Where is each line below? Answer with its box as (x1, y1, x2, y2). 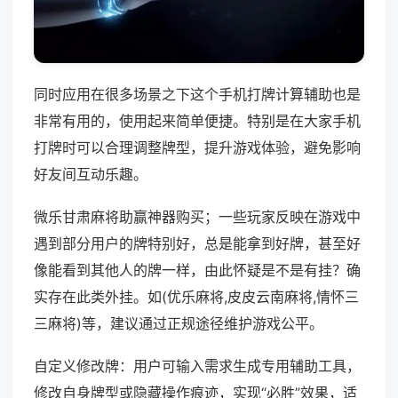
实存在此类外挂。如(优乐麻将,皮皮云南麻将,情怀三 (34, 288, 359, 306)
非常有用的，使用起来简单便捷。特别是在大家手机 (34, 112, 361, 131)
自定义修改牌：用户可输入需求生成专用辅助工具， (34, 357, 361, 376)
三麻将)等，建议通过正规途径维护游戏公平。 (34, 314, 323, 333)
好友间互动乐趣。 (34, 165, 147, 184)
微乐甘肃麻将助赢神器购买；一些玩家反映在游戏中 (34, 208, 361, 227)
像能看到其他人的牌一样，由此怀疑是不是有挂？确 (34, 261, 361, 280)
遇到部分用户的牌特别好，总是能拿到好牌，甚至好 (34, 235, 361, 253)
